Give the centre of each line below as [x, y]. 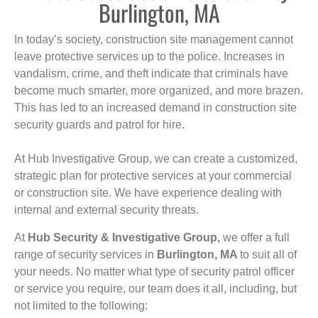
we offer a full [256, 237]
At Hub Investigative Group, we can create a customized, [156, 159]
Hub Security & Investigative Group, [125, 237]
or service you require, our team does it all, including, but [155, 288]
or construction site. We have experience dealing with [148, 193]
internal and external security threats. [106, 210]
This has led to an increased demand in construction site [155, 108]
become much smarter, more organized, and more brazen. [159, 91]
